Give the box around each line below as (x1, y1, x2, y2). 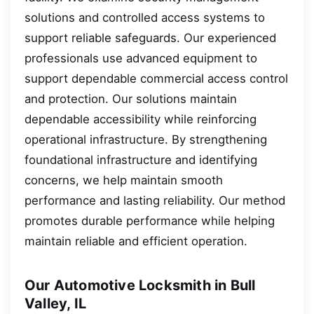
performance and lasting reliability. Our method (25, 193, 285, 208)
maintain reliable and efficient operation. (25, 234, 247, 249)
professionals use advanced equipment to (25, 51, 257, 66)
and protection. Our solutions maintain (25, 92, 237, 107)
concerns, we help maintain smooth (25, 173, 223, 188)
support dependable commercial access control (25, 71, 288, 86)
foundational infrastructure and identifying (25, 153, 257, 168)
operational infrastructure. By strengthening (25, 132, 267, 147)
